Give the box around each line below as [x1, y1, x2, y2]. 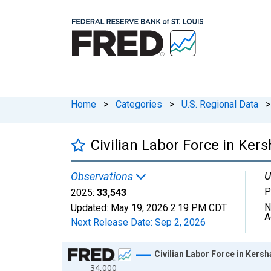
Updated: [71, 201, 111, 214]
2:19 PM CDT [171, 201, 227, 214]
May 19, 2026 [111, 201, 168, 214]
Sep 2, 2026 [155, 216, 206, 228]
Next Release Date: [71, 216, 155, 228]
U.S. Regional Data [181, 98, 258, 110]
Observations [71, 169, 135, 183]
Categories [116, 98, 162, 110]
